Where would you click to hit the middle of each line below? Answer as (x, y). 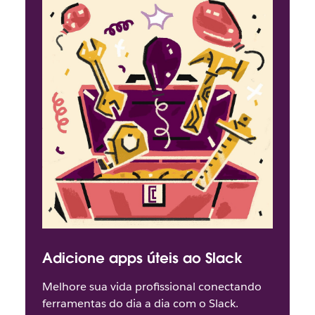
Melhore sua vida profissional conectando (152, 287)
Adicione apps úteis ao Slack (142, 258)
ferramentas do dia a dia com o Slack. (140, 304)
